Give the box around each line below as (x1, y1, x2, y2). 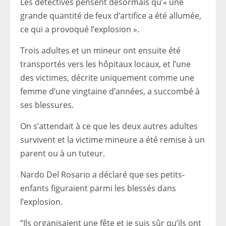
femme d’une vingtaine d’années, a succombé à (20, 86, 200, 97)
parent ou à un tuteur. (20, 148, 105, 159)
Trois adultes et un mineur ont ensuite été (20, 45, 181, 56)
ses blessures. (20, 99, 74, 110)
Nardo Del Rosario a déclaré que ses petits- (20, 169, 185, 180)
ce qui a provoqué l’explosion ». (20, 24, 139, 35)
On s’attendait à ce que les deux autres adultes (20, 121, 198, 132)
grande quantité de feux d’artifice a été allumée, (20, 10, 201, 21)
